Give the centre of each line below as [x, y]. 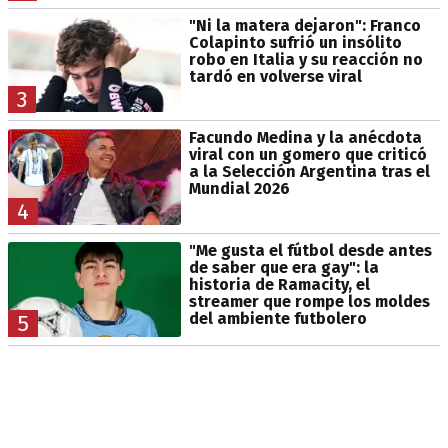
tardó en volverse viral [275, 77]
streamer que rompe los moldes [309, 301]
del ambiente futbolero [277, 318]
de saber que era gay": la [283, 267]
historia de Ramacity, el [279, 284]
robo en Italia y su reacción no [305, 60]
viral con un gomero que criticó [307, 155]
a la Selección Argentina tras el [309, 172]
